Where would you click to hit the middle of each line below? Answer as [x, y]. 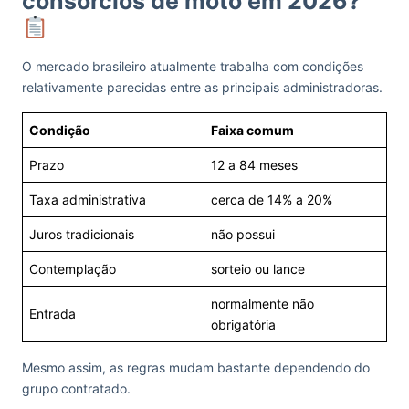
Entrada [52, 313]
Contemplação [73, 268]
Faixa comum [252, 130]
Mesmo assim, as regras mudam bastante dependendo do [196, 367]
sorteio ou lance [258, 268]
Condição [60, 130]
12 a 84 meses [254, 164]
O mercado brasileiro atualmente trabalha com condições [193, 66]
